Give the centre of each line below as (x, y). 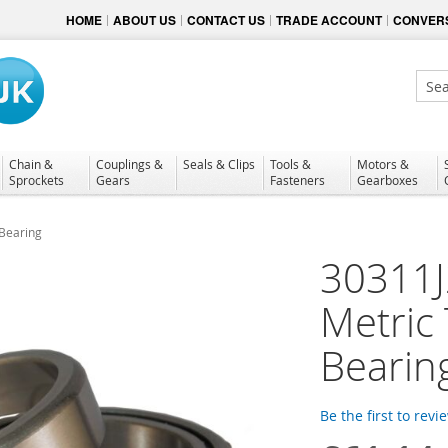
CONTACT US (226, 20)
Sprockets (36, 179)
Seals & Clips (219, 163)
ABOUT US (144, 20)
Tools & (290, 163)
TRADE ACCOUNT (329, 20)
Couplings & (129, 163)
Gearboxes (387, 179)
